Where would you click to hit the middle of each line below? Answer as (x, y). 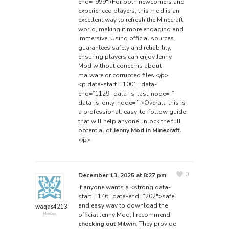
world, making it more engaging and (131, 29)
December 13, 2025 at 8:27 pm (122, 175)
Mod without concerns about (120, 66)
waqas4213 (51, 207)
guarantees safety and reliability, (124, 47)
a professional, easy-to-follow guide (132, 112)
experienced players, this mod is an (129, 10)
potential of (96, 130)
